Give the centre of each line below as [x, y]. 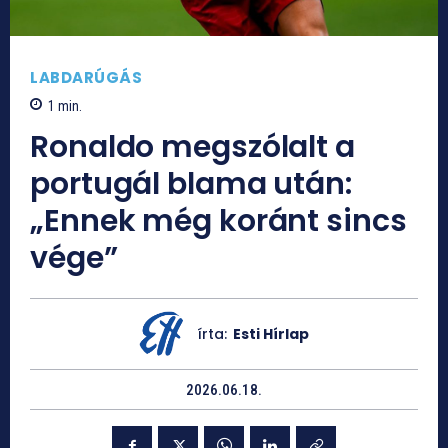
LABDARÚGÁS [86, 77]
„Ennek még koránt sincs [218, 221]
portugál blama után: [191, 184]
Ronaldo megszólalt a [192, 147]
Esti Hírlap [270, 334]
